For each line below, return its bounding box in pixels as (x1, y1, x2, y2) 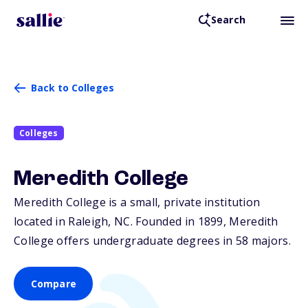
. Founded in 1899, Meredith (130, 214, 278, 230)
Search (210, 13, 245, 27)
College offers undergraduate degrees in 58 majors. (14, 233, 291, 249)
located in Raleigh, (14, 214, 115, 230)
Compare (30, 277, 76, 291)
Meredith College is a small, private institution (14, 195, 261, 210)
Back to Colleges (31, 81, 114, 94)
